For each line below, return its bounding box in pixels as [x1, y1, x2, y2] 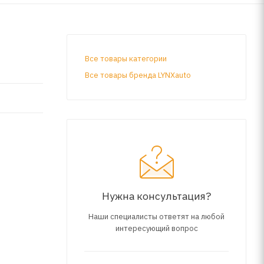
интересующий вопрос [115, 223, 198, 233]
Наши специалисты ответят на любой [88, 211, 225, 222]
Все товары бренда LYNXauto [85, 70, 191, 80]
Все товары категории [85, 53, 167, 64]
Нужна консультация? [102, 189, 211, 203]
